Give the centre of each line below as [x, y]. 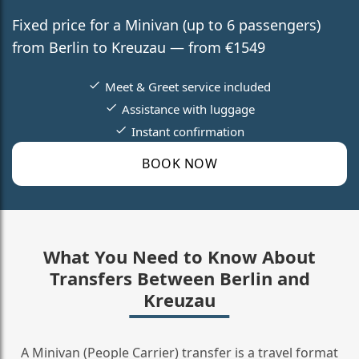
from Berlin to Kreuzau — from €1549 [139, 47]
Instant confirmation [188, 131]
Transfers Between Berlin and [179, 278]
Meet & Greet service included [188, 86]
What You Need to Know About [179, 256]
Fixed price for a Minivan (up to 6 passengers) [166, 24]
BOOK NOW [179, 164]
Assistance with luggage [188, 109]
